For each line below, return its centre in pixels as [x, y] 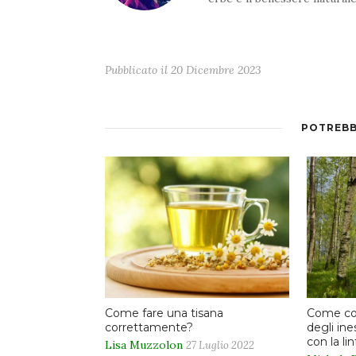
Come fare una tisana [164, 313]
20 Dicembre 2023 [216, 70]
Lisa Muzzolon [144, 345]
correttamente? [149, 328]
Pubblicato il [138, 70]
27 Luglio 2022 [220, 346]
